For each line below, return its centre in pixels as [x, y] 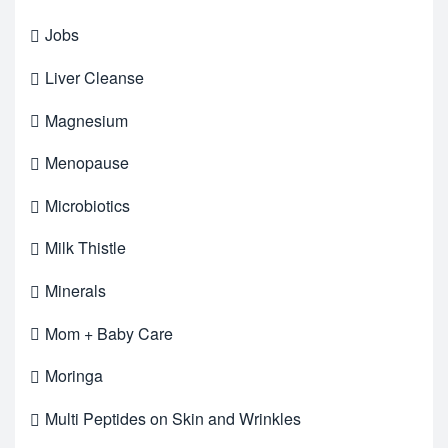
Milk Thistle [85, 248]
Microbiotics [87, 205]
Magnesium [86, 120]
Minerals [75, 290]
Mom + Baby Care [109, 333]
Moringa [74, 376]
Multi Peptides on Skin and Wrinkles [173, 418]
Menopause [87, 163]
